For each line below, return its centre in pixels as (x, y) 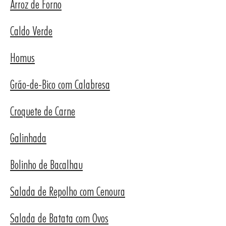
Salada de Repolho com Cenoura (68, 191)
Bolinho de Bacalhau (46, 165)
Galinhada (28, 138)
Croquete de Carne (43, 111)
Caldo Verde (31, 31)
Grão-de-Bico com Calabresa (60, 84)
